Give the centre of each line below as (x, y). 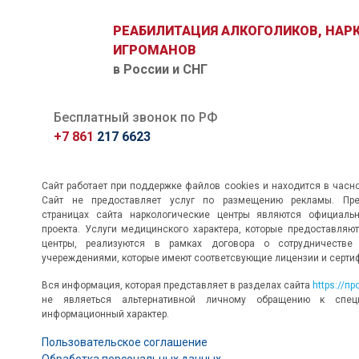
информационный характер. (105, 315)
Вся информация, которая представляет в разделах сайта (177, 286)
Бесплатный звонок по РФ (135, 118)
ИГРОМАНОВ (155, 50)
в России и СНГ (161, 69)
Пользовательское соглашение (125, 343)
